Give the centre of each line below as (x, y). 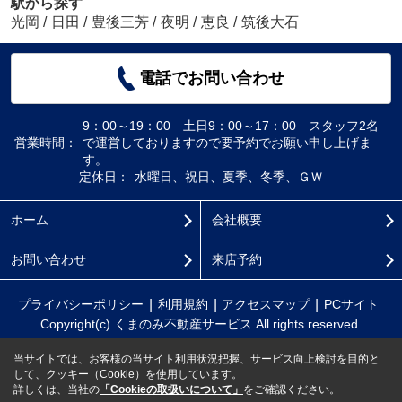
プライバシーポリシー (80, 304)
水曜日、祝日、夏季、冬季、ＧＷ (228, 177)
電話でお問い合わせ (212, 79)
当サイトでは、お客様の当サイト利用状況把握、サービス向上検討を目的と (197, 359)
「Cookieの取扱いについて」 (171, 389)
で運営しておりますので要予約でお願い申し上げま (227, 143)
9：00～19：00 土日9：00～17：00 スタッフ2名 (231, 126)
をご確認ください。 (292, 389)
